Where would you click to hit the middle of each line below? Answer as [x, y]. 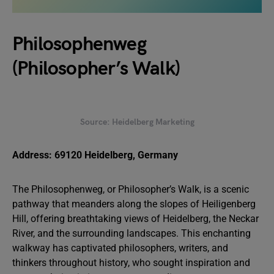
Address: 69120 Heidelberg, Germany [95, 155]
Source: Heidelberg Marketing [137, 122]
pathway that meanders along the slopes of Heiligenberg [134, 204]
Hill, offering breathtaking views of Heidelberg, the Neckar [135, 219]
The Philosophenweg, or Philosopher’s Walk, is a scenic [131, 189]
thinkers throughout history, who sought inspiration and [131, 263]
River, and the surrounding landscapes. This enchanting [131, 233]
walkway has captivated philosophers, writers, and [120, 248]
